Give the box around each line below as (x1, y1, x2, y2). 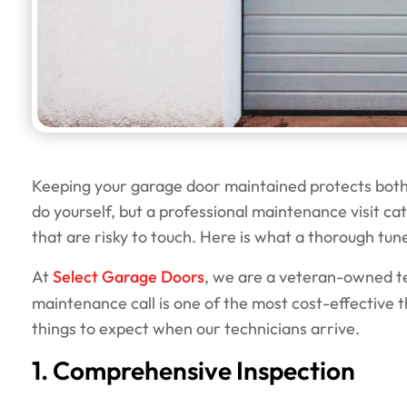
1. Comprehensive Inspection (32, 354, 355, 391)
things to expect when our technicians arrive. (32, 318, 360, 341)
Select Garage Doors (53, 266, 204, 290)
